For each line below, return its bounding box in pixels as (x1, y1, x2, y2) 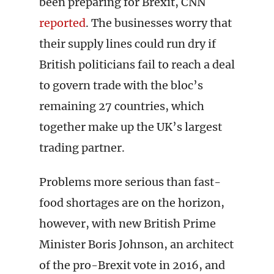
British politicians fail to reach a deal (39, 57, 235, 72)
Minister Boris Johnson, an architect (39, 237, 234, 251)
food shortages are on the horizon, (39, 196, 224, 210)
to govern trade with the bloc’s (39, 78, 203, 92)
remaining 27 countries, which (39, 99, 204, 113)
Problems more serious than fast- (39, 175, 221, 189)
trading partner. (39, 141, 125, 155)
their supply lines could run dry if (39, 37, 216, 51)
